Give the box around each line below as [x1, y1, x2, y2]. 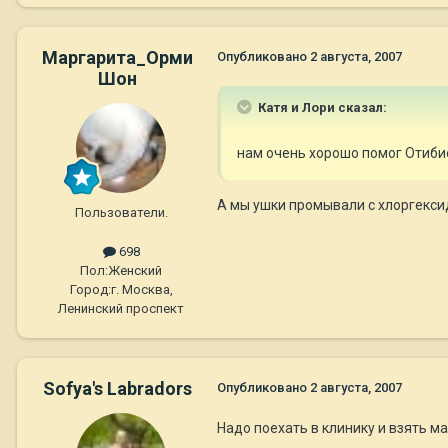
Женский [108, 263, 162, 279]
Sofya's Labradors [42, 378, 192, 400]
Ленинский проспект [58, 301, 184, 317]
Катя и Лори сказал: [255, 99, 387, 115]
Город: [69, 282, 111, 298]
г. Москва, [110, 282, 173, 298]
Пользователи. [74, 204, 168, 220]
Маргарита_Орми [41, 46, 193, 68]
